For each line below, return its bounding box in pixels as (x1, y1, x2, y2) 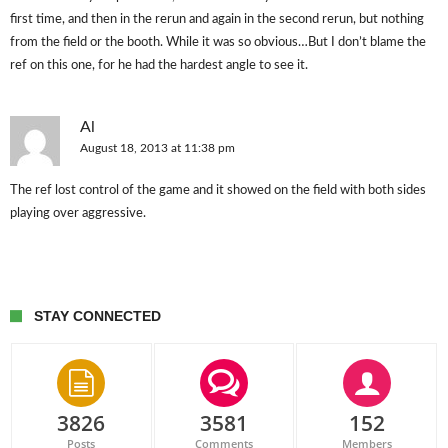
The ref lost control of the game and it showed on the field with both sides (10, 184, 426, 197)
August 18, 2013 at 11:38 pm (80, 142, 235, 154)
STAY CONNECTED (34, 308, 161, 324)
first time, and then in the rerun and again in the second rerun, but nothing (10, 13, 424, 26)
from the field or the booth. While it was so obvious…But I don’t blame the (10, 36, 426, 49)
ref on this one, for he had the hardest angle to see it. (10, 59, 308, 72)
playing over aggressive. (10, 207, 146, 220)
